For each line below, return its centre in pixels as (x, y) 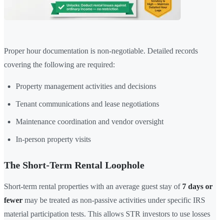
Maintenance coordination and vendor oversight (90, 121)
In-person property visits (53, 139)
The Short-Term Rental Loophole (74, 165)
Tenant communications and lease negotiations (87, 104)
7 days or (197, 186)
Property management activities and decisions (86, 86)
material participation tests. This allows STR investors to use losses (107, 214)
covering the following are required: (59, 64)
